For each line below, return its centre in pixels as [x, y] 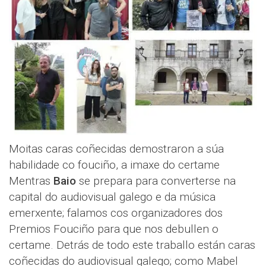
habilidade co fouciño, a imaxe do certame [114, 165]
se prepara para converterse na [156, 181]
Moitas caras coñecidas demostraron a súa [116, 149]
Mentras [31, 181]
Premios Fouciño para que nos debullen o [114, 229]
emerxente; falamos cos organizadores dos [116, 213]
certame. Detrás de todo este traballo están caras [132, 245]
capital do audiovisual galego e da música [112, 197]
